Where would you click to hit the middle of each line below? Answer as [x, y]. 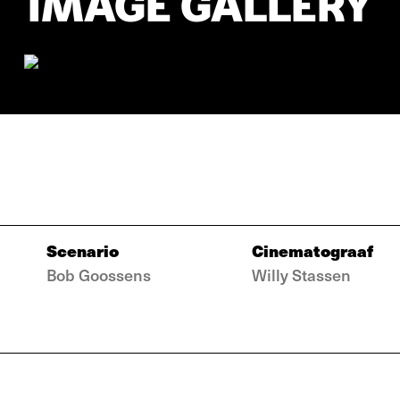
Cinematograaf [312, 250]
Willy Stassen [301, 275]
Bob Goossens [99, 275]
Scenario [83, 250]
